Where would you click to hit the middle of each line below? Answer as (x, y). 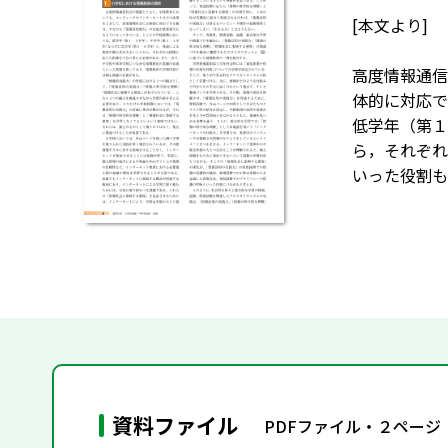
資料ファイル (175, 425)
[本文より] (390, 25)
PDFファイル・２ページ (352, 425)
